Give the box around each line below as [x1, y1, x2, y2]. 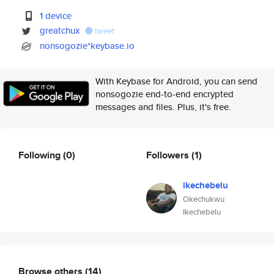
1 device [40, 9, 72, 22]
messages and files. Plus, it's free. [95, 100, 231, 113]
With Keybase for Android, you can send [95, 75, 257, 87]
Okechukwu [183, 193, 224, 205]
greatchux [40, 24, 80, 37]
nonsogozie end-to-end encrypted [95, 87, 234, 100]
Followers [146, 147, 191, 162]
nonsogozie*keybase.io [40, 39, 135, 52]
